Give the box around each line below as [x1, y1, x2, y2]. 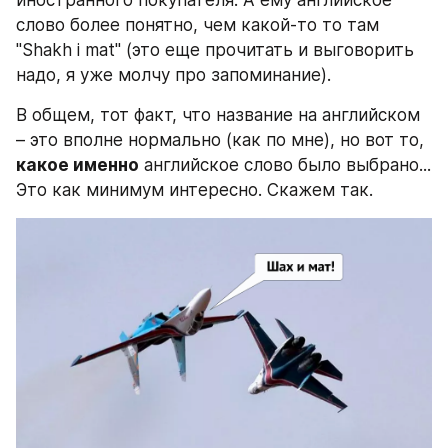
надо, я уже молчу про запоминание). [16, 64, 331, 85]
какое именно [16, 154, 139, 175]
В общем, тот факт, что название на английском [16, 104, 420, 125]
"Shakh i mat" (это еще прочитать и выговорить [16, 39, 414, 60]
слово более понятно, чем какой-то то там [16, 14, 379, 35]
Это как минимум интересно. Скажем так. [16, 179, 373, 200]
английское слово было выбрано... [139, 154, 431, 175]
